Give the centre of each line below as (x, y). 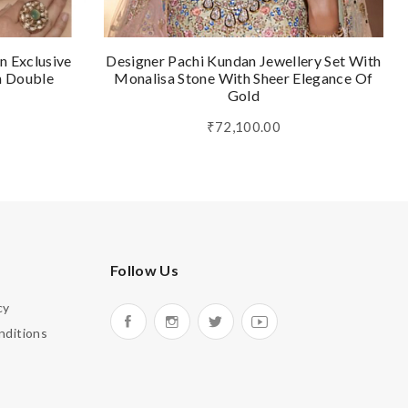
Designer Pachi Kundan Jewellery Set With (244, 60)
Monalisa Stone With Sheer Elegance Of (244, 77)
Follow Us (145, 270)
